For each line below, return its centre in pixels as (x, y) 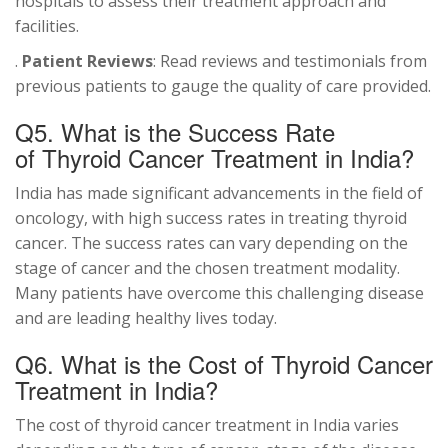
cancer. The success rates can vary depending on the (211, 243)
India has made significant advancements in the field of (219, 193)
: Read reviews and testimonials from (290, 61)
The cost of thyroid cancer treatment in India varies (207, 425)
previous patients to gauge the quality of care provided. (223, 86)
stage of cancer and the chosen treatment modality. (207, 268)
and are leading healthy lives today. (146, 318)
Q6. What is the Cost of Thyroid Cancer (224, 364)
